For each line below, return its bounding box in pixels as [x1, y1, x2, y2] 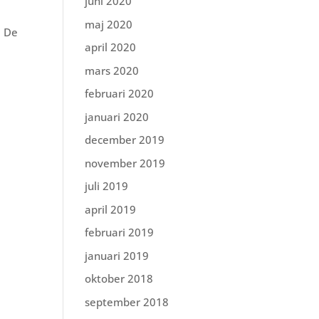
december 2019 [85, 132, 165, 147]
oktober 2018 [85, 271, 154, 286]
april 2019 [85, 202, 137, 216]
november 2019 [85, 155, 166, 170]
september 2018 [85, 294, 169, 309]
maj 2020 [85, 16, 133, 31]
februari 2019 [85, 225, 155, 239]
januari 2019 [85, 248, 150, 263]
